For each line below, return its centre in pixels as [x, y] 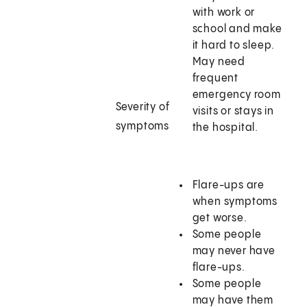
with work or [224, 13]
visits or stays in [233, 112]
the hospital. [225, 128]
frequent [216, 79]
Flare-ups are [229, 186]
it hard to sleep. [234, 46]
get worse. [220, 219]
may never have [234, 251]
